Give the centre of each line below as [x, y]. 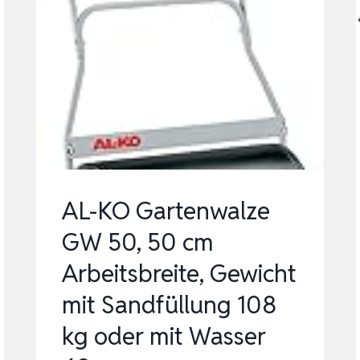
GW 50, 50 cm [138, 243]
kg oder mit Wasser [164, 337]
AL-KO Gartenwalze [166, 211]
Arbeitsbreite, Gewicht [180, 274]
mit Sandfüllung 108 [170, 305]
